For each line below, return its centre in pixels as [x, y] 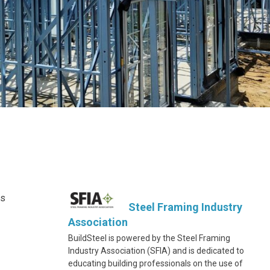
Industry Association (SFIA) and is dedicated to [156, 251]
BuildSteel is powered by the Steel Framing [149, 238]
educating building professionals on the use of [155, 263]
